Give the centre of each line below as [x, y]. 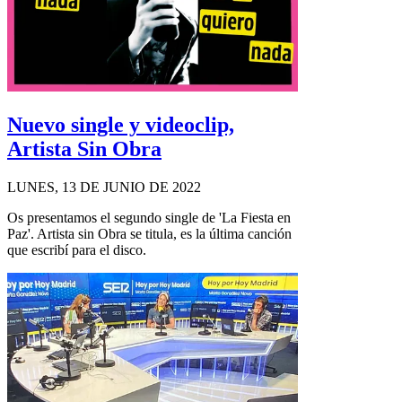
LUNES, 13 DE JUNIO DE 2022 [104, 187]
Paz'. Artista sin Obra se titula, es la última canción [149, 233]
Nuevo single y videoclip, [121, 124]
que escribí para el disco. [77, 249]
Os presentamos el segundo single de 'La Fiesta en [149, 217]
